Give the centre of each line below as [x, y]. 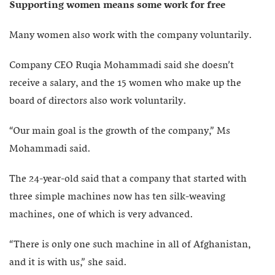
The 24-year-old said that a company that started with [128, 179]
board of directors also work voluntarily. [98, 101]
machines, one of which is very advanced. [101, 215]
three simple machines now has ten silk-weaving [117, 197]
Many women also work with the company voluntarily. [131, 35]
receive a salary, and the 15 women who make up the [125, 83]
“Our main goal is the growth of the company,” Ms [120, 131]
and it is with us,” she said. [68, 262]
